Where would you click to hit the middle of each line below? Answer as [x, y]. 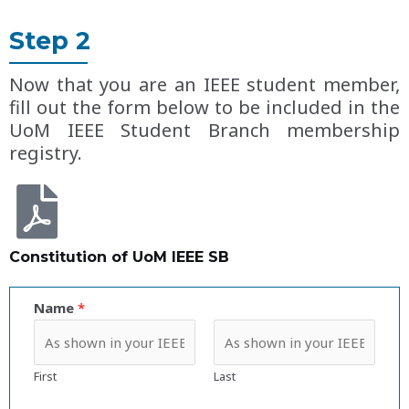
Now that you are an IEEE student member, [204, 85]
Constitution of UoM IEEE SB [119, 257]
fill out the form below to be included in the [204, 108]
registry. [48, 153]
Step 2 [50, 41]
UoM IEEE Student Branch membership [204, 131]
